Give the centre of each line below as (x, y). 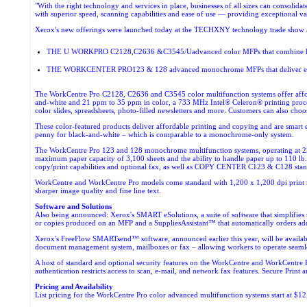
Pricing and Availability (74, 286)
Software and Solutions (74, 206)
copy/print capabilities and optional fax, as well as (115, 167)
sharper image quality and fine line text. (98, 191)
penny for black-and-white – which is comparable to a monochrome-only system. (165, 134)
